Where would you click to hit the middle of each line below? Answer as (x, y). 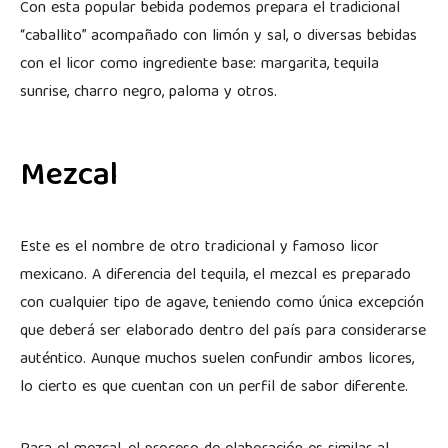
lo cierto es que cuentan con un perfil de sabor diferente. (216, 387)
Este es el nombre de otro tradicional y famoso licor (199, 247)
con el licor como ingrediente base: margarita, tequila (199, 64)
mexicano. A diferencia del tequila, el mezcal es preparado (215, 275)
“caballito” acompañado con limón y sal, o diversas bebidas (218, 36)
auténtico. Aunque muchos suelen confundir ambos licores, (217, 359)
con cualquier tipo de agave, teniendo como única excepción (222, 303)
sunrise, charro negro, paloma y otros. (151, 92)
